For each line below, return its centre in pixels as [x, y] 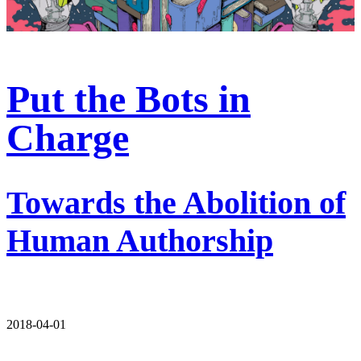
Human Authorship [140, 241]
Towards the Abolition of [176, 203]
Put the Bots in [129, 99]
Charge [68, 138]
